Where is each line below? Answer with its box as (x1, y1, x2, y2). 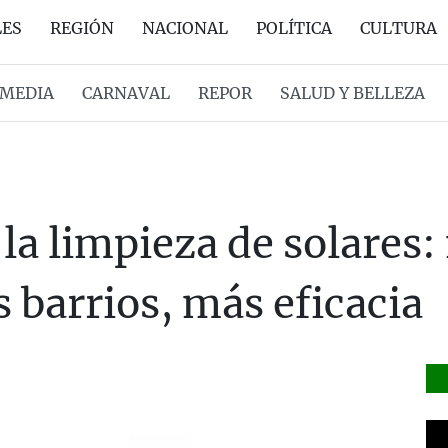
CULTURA (360, 18, 437, 38)
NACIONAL (142, 18, 228, 38)
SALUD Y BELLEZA (279, 83, 425, 103)
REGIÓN (50, 18, 114, 38)
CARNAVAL (81, 83, 170, 103)
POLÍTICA (256, 18, 332, 38)
